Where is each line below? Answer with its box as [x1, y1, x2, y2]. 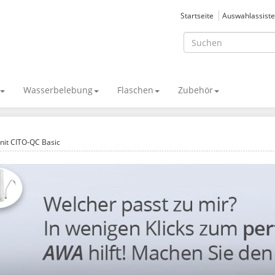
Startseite [180, 10, 214, 20]
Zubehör [178, 84, 213, 96]
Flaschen [117, 84, 153, 96]
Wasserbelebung [23, 84, 93, 96]
